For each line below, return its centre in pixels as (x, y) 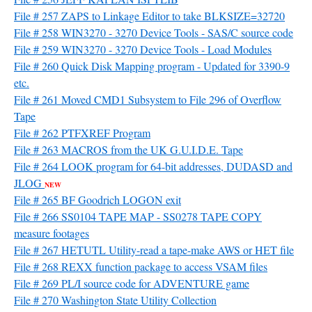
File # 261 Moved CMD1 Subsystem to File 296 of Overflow (148, 99)
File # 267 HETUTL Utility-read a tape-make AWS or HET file (154, 250)
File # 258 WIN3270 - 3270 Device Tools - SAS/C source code (154, 32)
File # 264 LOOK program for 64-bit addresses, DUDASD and (153, 166)
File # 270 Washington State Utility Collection (115, 300)
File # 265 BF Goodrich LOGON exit (97, 200)
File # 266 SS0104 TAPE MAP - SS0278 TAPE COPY (138, 216)
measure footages (52, 233)
